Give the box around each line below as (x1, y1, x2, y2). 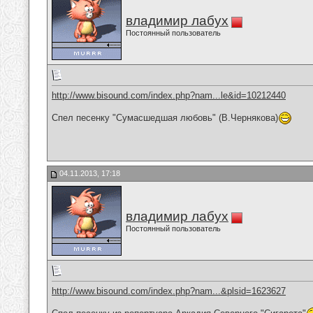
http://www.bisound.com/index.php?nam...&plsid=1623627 (52, 286, 286, 297)
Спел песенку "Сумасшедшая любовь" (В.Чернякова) (52, 112, 278, 123)
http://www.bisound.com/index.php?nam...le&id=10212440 (52, 90, 286, 101)
